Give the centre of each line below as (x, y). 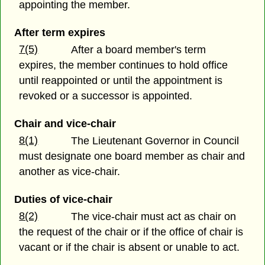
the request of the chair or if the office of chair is (131, 232)
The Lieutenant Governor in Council (155, 141)
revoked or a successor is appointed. (106, 96)
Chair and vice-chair (65, 124)
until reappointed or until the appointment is (121, 80)
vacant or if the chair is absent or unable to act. (130, 248)
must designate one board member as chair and (132, 156)
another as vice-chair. (70, 172)
